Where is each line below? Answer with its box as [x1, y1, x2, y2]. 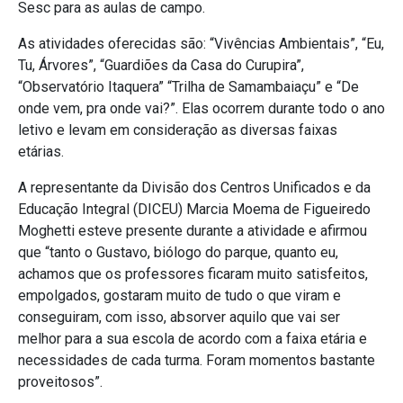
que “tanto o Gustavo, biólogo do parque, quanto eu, [18, 244, 338, 262]
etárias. [18, 143, 64, 161]
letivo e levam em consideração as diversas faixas [18, 121, 337, 139]
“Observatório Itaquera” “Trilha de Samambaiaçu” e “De [18, 78, 359, 96]
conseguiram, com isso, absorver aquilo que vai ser [18, 309, 340, 327]
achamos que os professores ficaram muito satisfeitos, [18, 265, 368, 283]
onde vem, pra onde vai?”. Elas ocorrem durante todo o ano [18, 100, 385, 118]
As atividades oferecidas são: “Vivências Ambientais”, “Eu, [18, 35, 384, 53]
